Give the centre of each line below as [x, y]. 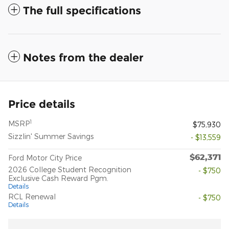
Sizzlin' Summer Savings [51, 136]
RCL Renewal [32, 197]
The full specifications [82, 11]
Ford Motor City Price [45, 158]
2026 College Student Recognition [70, 170]
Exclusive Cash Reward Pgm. [58, 178]
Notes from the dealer [83, 58]
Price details [42, 104]
